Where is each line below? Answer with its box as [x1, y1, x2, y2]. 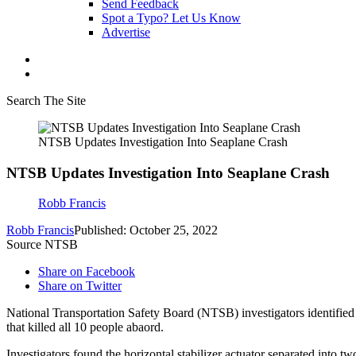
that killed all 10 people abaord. [6, 320, 164, 335]
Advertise [102, 25, 150, 39]
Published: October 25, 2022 [74, 223, 218, 238]
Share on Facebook [38, 265, 135, 279]
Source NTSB [6, 238, 78, 252]
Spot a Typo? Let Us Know [102, 11, 241, 25]
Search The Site [6, 94, 86, 107]
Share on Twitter [38, 279, 122, 293]
